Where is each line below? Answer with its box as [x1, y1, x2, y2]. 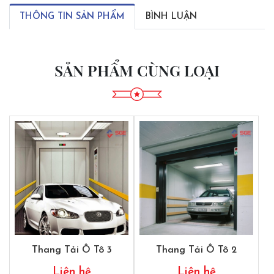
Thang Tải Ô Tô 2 [156, 245, 237, 255]
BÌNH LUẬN [146, 12, 197, 21]
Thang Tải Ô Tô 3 [31, 245, 112, 255]
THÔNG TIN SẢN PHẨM [20, 12, 125, 21]
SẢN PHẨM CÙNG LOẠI [54, 60, 220, 80]
